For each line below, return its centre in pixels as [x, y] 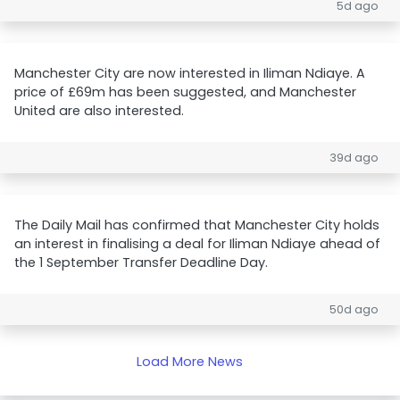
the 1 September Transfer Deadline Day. [141, 262]
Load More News [189, 362]
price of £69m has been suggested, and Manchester [185, 92]
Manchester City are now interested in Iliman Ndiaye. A [190, 73]
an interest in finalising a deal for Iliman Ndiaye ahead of [197, 244]
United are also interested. [99, 111]
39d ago [354, 158]
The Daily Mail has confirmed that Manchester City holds [197, 225]
